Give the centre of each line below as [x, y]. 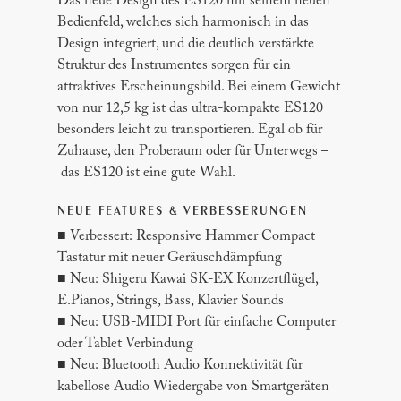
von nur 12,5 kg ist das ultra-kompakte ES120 [191, 109]
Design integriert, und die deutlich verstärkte [186, 44]
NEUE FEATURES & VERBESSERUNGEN [183, 213]
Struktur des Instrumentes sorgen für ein [175, 66]
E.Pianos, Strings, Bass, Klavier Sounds [171, 301]
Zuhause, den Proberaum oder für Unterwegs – [193, 152]
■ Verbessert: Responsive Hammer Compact [187, 237]
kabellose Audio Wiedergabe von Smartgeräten [194, 387]
